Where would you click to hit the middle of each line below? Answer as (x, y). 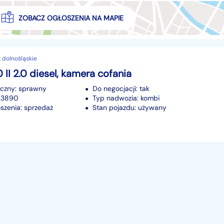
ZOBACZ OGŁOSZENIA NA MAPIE (71, 18)
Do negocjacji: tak (121, 88)
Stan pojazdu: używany (129, 107)
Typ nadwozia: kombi (126, 98)
